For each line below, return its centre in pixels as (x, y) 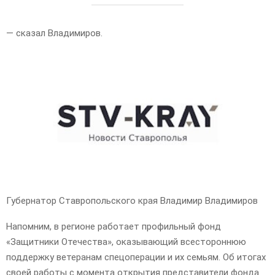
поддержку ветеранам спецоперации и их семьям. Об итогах (136, 257)
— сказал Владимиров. (54, 33)
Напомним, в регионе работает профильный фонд (114, 226)
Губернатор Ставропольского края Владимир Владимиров (132, 200)
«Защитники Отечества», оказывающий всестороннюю (126, 242)
